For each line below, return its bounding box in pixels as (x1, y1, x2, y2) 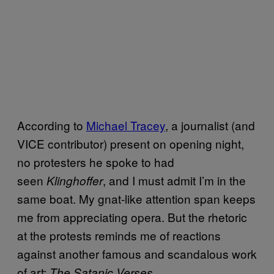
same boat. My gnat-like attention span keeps (17, 190, 256, 207)
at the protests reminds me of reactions (17, 227, 221, 243)
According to (17, 117, 86, 133)
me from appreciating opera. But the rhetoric (17, 209, 247, 225)
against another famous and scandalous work (17, 245, 257, 262)
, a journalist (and (165, 117, 255, 133)
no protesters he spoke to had (17, 154, 174, 170)
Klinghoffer (46, 172, 103, 188)
